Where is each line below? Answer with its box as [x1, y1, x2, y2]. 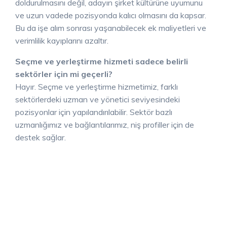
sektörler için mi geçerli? [15, 69, 112, 80]
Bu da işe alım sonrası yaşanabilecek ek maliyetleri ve [15, 23, 206, 33]
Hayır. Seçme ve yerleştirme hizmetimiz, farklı [15, 82, 178, 92]
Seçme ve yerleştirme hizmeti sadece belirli [15, 56, 188, 67]
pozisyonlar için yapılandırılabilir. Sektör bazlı [15, 107, 172, 118]
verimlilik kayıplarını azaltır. [15, 35, 108, 46]
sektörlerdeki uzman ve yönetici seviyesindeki [15, 94, 180, 105]
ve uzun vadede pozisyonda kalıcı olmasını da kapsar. [15, 10, 206, 21]
